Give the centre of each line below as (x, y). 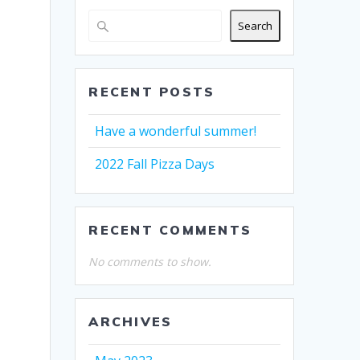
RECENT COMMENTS (170, 229)
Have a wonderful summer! (176, 131)
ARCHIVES (131, 321)
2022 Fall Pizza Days (155, 164)
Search (255, 25)
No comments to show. (150, 261)
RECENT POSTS (152, 91)
